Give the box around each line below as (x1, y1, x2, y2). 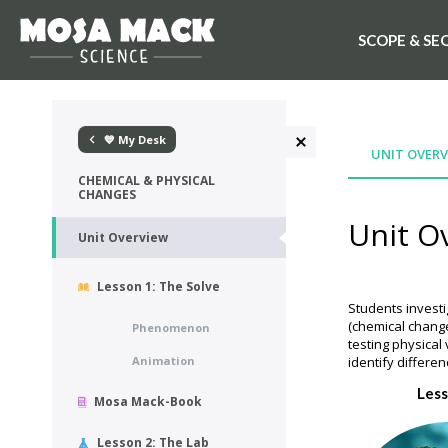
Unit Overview (78, 229, 168, 246)
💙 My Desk (104, 132, 166, 147)
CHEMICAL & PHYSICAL (78, 172, 215, 189)
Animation (132, 353, 195, 368)
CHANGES (78, 186, 136, 203)
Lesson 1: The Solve (97, 278, 220, 295)
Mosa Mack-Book (94, 393, 202, 410)
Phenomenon (132, 320, 210, 335)
